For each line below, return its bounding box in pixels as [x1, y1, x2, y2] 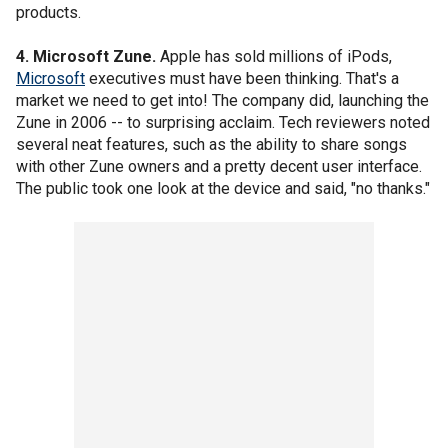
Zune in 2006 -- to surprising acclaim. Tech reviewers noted [16, 112, 430, 132]
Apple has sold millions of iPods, [160, 46, 392, 66]
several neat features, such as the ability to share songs [16, 134, 407, 154]
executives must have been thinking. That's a [85, 68, 399, 88]
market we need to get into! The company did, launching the [16, 90, 429, 110]
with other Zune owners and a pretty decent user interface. [16, 156, 422, 176]
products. [16, 2, 81, 22]
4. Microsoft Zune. [16, 46, 160, 66]
